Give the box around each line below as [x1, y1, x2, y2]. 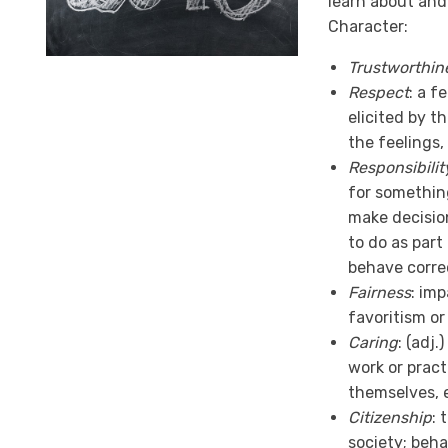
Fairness [347, 283, 411, 302]
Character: [327, 17, 408, 36]
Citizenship [347, 408, 432, 427]
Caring [347, 333, 398, 352]
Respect [347, 83, 409, 102]
